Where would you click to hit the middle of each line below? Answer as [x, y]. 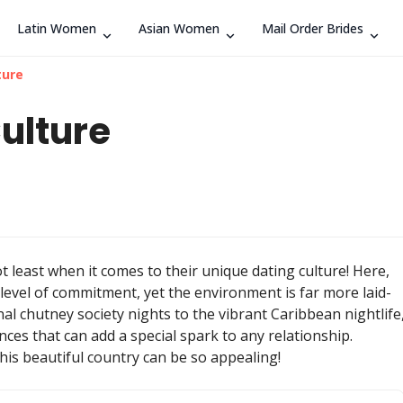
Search [345, 27]
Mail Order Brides [313, 28]
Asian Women [179, 28]
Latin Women [57, 28]
